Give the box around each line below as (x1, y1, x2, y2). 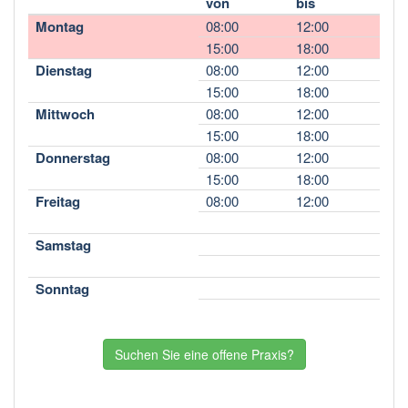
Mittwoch (36, 103, 95, 124)
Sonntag (36, 278, 89, 299)
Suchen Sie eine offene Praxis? (114, 344, 294, 363)
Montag (36, 15, 84, 36)
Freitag (36, 190, 80, 211)
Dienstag (36, 59, 92, 80)
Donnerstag (36, 147, 110, 168)
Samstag (36, 234, 91, 255)
